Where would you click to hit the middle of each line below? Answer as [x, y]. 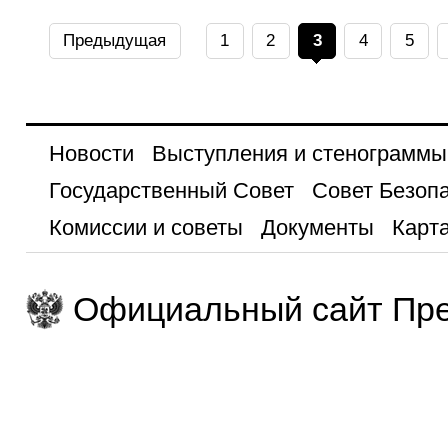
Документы [317, 228]
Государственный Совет [171, 191]
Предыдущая [115, 41]
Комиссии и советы [145, 228]
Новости [91, 154]
